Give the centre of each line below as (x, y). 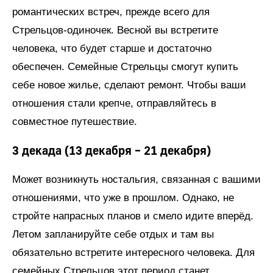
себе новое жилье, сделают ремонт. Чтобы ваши (129, 85)
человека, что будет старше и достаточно (112, 48)
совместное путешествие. (75, 121)
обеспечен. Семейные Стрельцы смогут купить (125, 66)
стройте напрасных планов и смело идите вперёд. (133, 216)
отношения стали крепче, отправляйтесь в (114, 103)
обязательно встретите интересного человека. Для (133, 252)
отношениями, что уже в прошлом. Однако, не (123, 197)
